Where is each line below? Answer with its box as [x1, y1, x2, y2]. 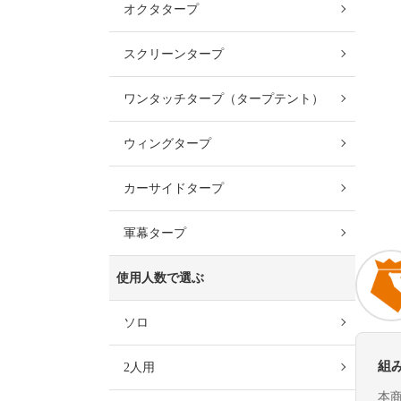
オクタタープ [124, 3, 199, 16]
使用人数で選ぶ [116, 271, 204, 285]
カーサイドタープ [124, 182, 224, 195]
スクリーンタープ [124, 47, 224, 61]
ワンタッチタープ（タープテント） [124, 92, 324, 106]
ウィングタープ [124, 137, 224, 150]
